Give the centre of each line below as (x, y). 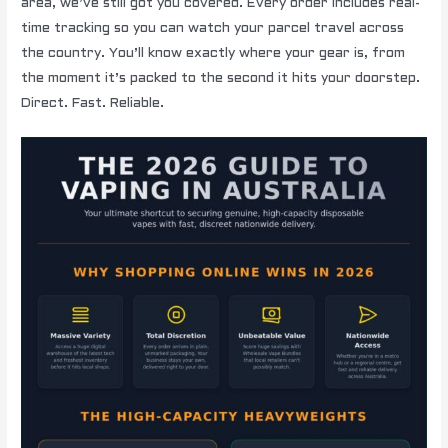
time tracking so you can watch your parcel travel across (213, 28)
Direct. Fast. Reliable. (93, 103)
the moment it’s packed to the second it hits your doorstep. (221, 78)
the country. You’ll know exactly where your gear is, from (213, 53)
